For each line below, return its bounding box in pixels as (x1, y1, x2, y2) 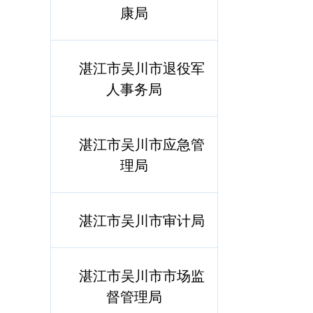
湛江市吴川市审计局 (78, 210, 205, 230)
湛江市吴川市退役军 (78, 57, 205, 78)
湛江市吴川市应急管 (78, 133, 205, 154)
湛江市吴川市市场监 (78, 265, 205, 285)
